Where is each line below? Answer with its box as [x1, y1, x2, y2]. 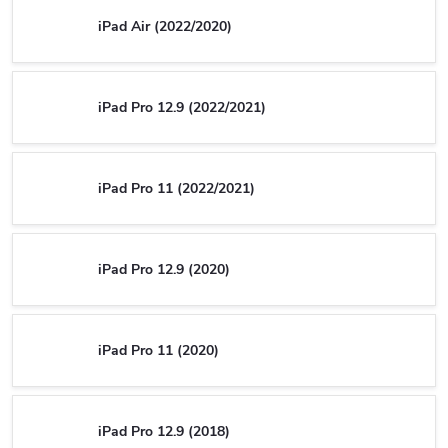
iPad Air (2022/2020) [98, 16, 232, 36]
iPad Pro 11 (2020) [98, 340, 219, 360]
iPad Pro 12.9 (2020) [98, 259, 230, 279]
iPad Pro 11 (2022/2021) [98, 178, 255, 198]
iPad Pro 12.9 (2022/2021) [98, 97, 266, 117]
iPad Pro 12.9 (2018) [98, 421, 230, 441]
